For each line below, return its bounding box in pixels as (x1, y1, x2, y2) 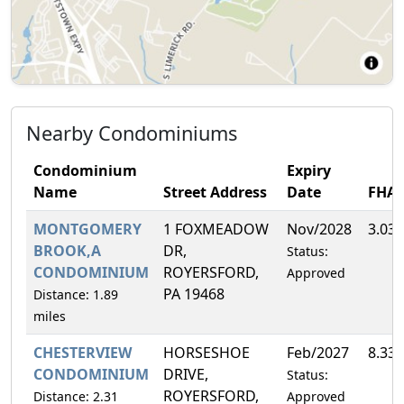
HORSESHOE (163, 342, 250, 363)
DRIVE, (163, 363, 208, 384)
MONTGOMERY (33, 218, 142, 239)
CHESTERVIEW (33, 342, 132, 363)
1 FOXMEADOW (163, 218, 269, 239)
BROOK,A (33, 240, 101, 261)
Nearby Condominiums (26, 119, 237, 146)
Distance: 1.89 (33, 285, 118, 303)
